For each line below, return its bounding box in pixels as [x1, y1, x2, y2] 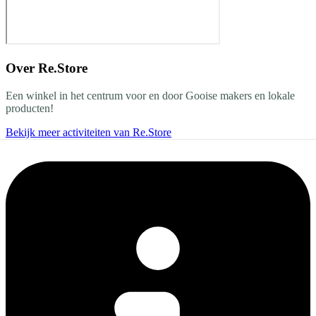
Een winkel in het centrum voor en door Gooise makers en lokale [6, 89, 295, 102]
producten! [6, 102, 54, 114]
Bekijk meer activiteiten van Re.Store [6, 126, 171, 138]
